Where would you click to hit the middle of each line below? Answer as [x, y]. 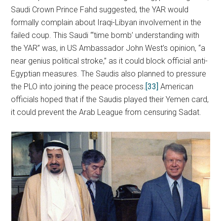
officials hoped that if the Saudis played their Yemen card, [110, 99]
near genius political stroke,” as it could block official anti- [110, 61]
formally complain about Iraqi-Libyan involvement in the [106, 22]
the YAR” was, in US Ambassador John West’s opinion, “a [108, 48]
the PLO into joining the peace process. [78, 87]
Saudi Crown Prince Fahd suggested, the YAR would [100, 10]
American [176, 87]
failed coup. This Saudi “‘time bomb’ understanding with [105, 35]
